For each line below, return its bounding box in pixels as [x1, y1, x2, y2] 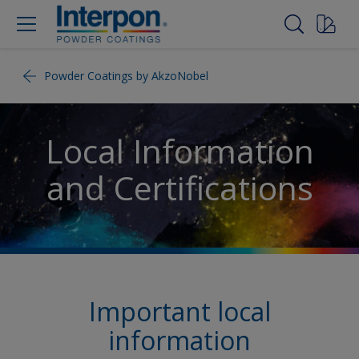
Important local [88, 294, 271, 329]
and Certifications [46, 165, 313, 210]
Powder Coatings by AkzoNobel [44, 68, 208, 83]
